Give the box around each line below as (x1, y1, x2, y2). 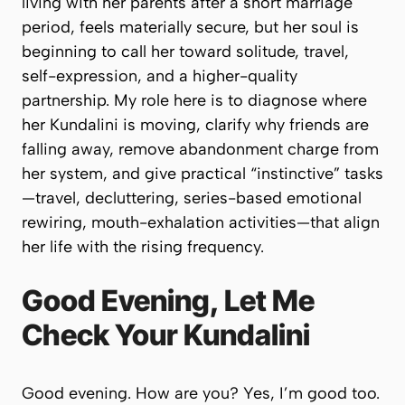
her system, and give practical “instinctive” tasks (22, 164, 383, 184)
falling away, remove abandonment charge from (22, 139, 379, 159)
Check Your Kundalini (22, 317, 310, 353)
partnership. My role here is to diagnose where (22, 90, 367, 110)
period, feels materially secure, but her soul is (22, 17, 359, 37)
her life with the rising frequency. (22, 237, 264, 257)
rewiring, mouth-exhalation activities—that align (22, 212, 380, 232)
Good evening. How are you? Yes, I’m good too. (22, 383, 380, 403)
